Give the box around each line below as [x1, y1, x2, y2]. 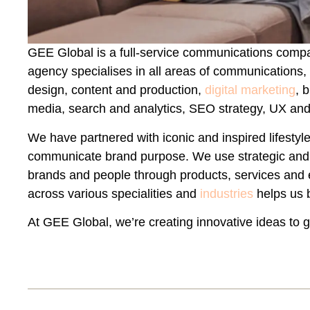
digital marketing [205, 83, 296, 98]
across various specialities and [28, 186, 201, 201]
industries [200, 186, 254, 201]
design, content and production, [28, 83, 206, 98]
